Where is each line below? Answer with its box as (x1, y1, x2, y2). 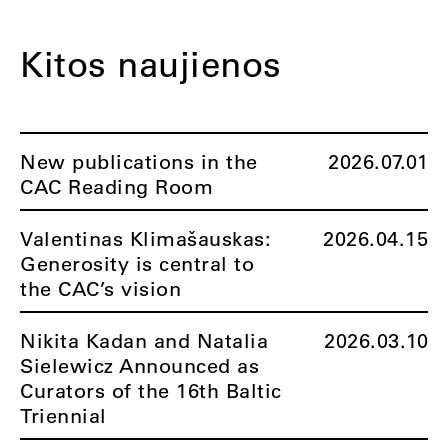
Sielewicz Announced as (20, 353, 259, 378)
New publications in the (20, 149, 258, 174)
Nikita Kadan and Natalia (20, 328, 268, 353)
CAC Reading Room (20, 174, 213, 199)
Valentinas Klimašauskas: (20, 226, 271, 251)
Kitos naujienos (20, 41, 282, 86)
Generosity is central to (20, 251, 254, 276)
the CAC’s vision (20, 276, 181, 301)
